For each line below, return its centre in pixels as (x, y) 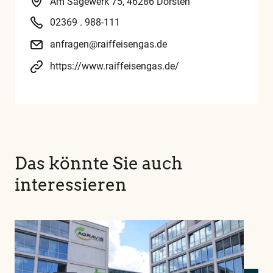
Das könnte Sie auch (99, 164)
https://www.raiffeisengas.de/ (115, 66)
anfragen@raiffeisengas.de (108, 44)
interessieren (71, 185)
